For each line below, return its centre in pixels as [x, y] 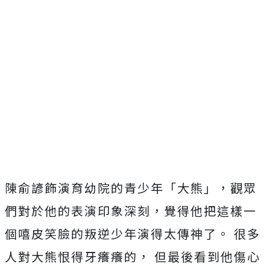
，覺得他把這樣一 [204, 211]
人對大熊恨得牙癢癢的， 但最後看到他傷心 [133, 257]
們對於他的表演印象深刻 [78, 211]
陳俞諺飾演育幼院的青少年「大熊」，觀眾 [131, 188]
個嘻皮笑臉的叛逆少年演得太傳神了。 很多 [133, 234]
